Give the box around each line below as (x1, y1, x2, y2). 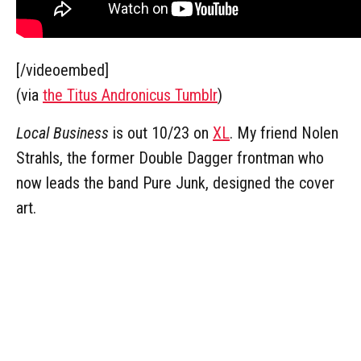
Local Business (16, 122, 109, 143)
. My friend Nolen (230, 122, 338, 143)
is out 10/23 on (109, 122, 213, 143)
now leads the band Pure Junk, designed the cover (16, 172, 334, 193)
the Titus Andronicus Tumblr (43, 85, 218, 105)
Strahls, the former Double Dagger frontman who (16, 147, 324, 168)
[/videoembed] (16, 60, 109, 80)
